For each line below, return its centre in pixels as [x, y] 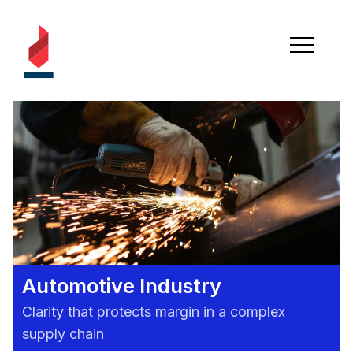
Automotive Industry [122, 286]
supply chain [63, 334]
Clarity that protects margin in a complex [154, 312]
